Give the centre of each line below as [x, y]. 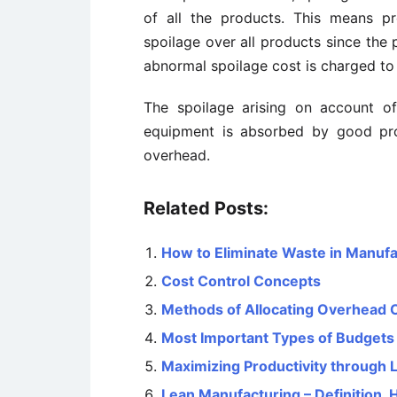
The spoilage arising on [232, 107]
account [347, 107]
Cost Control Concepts [241, 281]
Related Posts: [206, 208]
